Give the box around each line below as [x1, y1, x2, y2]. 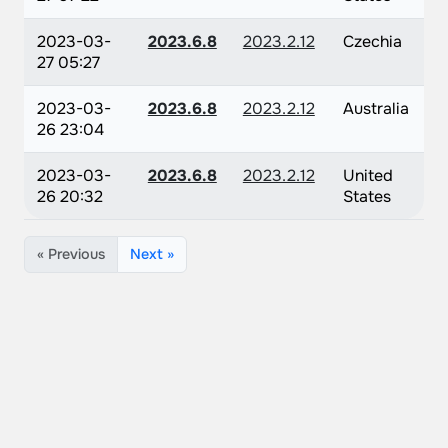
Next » [130, 245, 174, 263]
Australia [342, 98, 409, 119]
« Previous [37, 245, 105, 263]
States [342, 186, 391, 207]
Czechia [342, 31, 402, 52]
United [342, 165, 393, 186]
